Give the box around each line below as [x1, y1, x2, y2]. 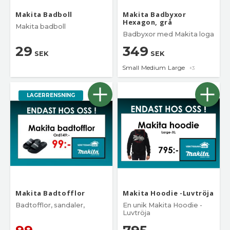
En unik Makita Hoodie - [123, 201, 202, 209]
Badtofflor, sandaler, [15, 201, 85, 209]
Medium [141, 64, 166, 72]
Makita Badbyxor [123, 10, 186, 20]
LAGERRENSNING [27, 92, 75, 99]
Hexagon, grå [123, 17, 172, 27]
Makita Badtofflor [15, 188, 85, 198]
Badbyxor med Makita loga [123, 30, 214, 39]
